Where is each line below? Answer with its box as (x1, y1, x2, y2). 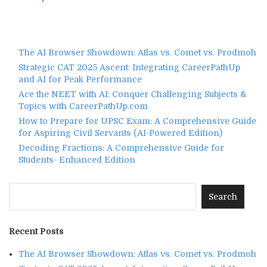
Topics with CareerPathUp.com (18, 101, 148, 111)
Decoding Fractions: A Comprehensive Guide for (18, 142, 224, 153)
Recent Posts (9, 226, 64, 236)
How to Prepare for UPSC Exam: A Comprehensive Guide (18, 116, 256, 126)
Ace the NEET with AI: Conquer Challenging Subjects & (18, 89, 247, 99)
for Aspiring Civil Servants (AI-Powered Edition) (18, 128, 222, 138)
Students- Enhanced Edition (18, 154, 135, 164)
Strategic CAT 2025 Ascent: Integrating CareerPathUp (18, 62, 240, 72)
